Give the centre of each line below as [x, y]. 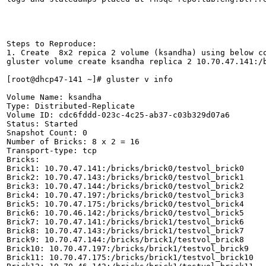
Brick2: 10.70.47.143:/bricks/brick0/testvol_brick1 [125, 177]
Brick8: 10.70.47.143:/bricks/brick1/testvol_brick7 [125, 231]
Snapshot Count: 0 [47, 133]
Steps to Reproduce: [52, 44]
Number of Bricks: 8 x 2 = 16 [73, 142]
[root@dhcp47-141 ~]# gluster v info [90, 79]
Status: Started [42, 124]
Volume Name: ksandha [54, 97]
